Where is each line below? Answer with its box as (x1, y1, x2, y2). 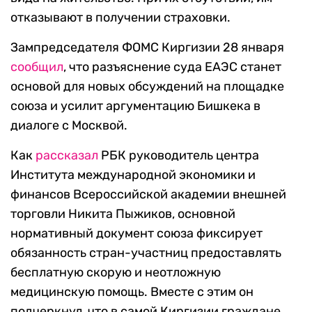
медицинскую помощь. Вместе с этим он (10, 284, 253, 300)
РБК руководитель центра (98, 148, 259, 164)
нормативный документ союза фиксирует (10, 226, 263, 242)
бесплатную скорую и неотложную (10, 265, 221, 281)
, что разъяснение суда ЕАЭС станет (63, 59, 281, 75)
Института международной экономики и (10, 167, 256, 183)
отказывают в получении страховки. (10, 10, 231, 26)
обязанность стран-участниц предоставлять (10, 245, 281, 261)
